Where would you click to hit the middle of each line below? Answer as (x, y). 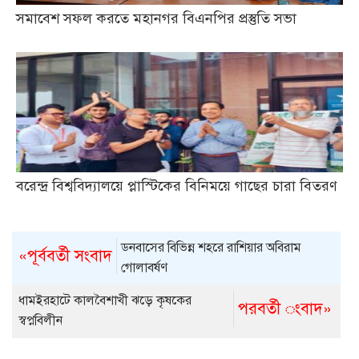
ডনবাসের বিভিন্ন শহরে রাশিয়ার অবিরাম (212, 247)
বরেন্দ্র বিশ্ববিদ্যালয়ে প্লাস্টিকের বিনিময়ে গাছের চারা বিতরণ (177, 186)
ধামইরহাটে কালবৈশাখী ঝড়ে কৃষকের (105, 301)
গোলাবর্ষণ (145, 267)
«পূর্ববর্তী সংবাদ (66, 256)
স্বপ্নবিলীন (41, 321)
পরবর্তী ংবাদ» (284, 309)
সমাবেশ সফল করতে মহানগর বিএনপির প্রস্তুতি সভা (156, 18)
